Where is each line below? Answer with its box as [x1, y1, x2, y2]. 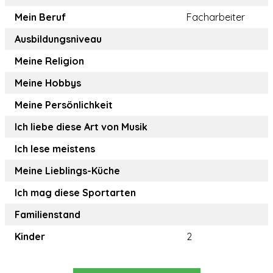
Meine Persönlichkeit [15, 99, 113, 112]
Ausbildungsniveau [15, 33, 102, 46]
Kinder [15, 230, 45, 243]
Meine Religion [15, 55, 84, 68]
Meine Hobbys [15, 77, 81, 90]
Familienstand [15, 208, 80, 221]
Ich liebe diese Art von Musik [15, 121, 147, 133]
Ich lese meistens [15, 143, 95, 155]
